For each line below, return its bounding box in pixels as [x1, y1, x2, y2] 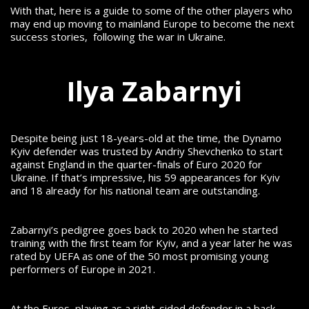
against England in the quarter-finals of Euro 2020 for [10, 157, 262, 171]
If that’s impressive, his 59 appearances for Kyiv [51, 170, 280, 184]
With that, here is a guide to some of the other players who [10, 3, 292, 18]
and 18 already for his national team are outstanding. [10, 183, 263, 197]
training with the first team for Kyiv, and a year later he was [10, 235, 292, 250]
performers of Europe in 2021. [10, 261, 155, 276]
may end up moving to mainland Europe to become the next [10, 17, 295, 31]
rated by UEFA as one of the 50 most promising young [10, 248, 269, 263]
